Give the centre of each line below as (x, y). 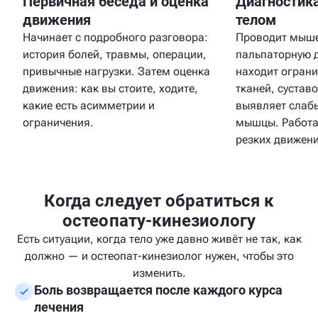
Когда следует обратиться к (159, 201)
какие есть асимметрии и (89, 105)
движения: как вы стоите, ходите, (110, 88)
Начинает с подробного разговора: (115, 37)
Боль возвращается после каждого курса (158, 290)
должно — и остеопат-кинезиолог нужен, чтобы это (159, 256)
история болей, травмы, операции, (115, 54)
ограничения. (58, 122)
